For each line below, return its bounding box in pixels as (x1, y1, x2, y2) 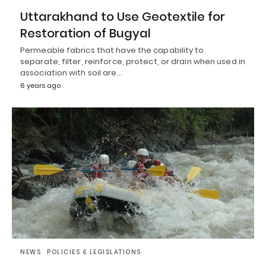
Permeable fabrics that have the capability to (20, 44, 204, 56)
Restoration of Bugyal (20, 24, 151, 42)
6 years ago (20, 80, 61, 90)
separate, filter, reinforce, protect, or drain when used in (20, 55, 245, 67)
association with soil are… (20, 66, 122, 78)
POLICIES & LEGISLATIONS (47, 248, 141, 257)
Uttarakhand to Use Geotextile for (20, 8, 225, 25)
